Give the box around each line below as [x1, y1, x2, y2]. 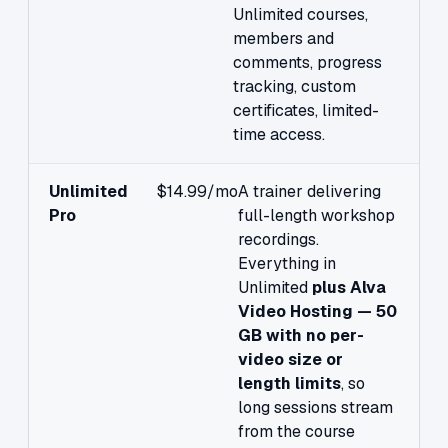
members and [233, 28, 335, 50]
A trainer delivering [237, 181, 381, 203]
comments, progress [233, 52, 383, 74]
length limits [237, 373, 341, 395]
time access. [233, 124, 326, 146]
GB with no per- [237, 325, 364, 347]
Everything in [237, 253, 336, 275]
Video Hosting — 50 [237, 301, 397, 323]
